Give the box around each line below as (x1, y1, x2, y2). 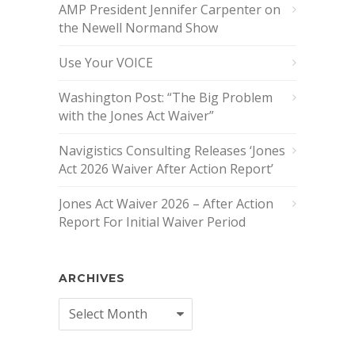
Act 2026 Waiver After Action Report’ (59, 159, 273, 177)
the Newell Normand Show (59, 18, 218, 36)
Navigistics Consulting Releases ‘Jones (59, 141, 285, 159)
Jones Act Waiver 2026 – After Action (59, 194, 273, 212)
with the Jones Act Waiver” (59, 106, 214, 124)
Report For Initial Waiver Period (59, 212, 246, 231)
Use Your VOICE (59, 53, 153, 71)
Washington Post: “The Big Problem (59, 88, 273, 106)
